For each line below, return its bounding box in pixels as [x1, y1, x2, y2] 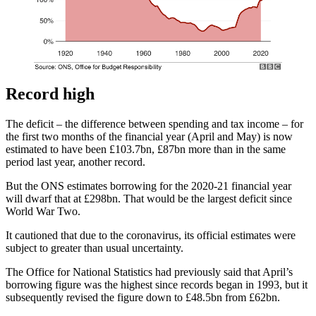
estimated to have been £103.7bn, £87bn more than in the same [6, 142, 286, 155]
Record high [6, 84, 95, 103]
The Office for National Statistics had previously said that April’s [6, 265, 293, 278]
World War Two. [6, 205, 80, 217]
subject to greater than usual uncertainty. [6, 241, 183, 254]
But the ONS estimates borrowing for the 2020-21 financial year [6, 179, 291, 192]
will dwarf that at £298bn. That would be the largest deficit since [6, 192, 292, 205]
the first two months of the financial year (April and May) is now [6, 130, 293, 142]
